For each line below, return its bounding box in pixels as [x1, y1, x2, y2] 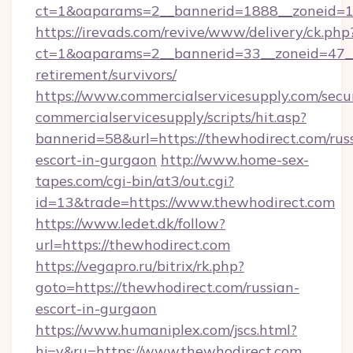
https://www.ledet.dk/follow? [35, 214, 225, 232]
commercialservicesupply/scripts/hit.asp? [35, 108, 307, 126]
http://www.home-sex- [161, 150, 309, 169]
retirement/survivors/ [35, 65, 176, 84]
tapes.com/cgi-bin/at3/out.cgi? [35, 172, 234, 190]
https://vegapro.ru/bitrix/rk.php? [35, 257, 244, 275]
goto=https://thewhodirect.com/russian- [35, 278, 299, 296]
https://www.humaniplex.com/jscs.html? [35, 321, 297, 339]
